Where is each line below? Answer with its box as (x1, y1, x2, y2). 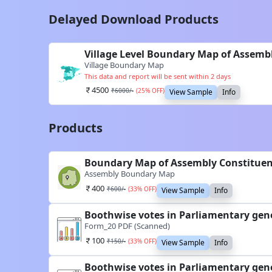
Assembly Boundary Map (84, 168, 175, 179)
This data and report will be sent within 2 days (84, 72, 231, 81)
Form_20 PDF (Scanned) (84, 220, 170, 231)
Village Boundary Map (84, 59, 164, 70)
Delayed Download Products (49, 11, 219, 27)
